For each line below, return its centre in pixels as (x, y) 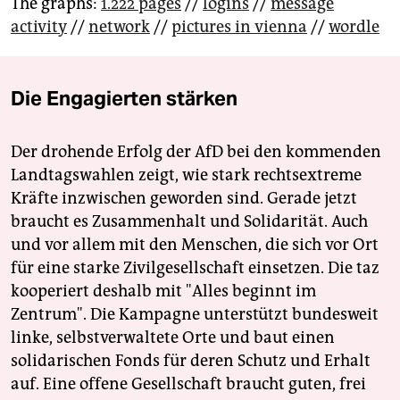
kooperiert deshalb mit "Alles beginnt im (163, 292)
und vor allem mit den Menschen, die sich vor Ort (195, 245)
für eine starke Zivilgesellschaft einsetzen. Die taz (195, 268)
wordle (354, 27)
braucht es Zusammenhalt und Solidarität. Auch (189, 222)
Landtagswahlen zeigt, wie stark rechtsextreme (186, 175)
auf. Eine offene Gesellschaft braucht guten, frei (188, 384)
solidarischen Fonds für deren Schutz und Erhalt (191, 361)
